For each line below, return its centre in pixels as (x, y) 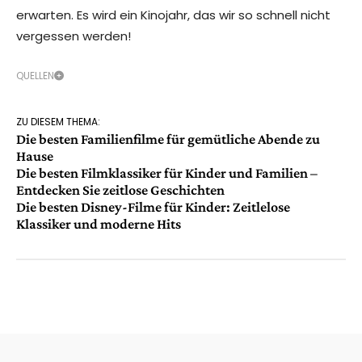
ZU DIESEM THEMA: (58, 122)
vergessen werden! (74, 36)
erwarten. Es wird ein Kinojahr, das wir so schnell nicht (173, 15)
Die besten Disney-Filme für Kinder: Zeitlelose (153, 207)
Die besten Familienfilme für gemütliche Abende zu (168, 139)
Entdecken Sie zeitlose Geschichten (120, 190)
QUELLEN (35, 76)
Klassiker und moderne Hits (99, 224)
